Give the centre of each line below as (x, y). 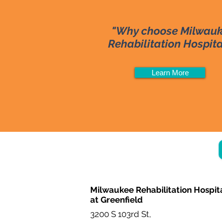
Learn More (170, 72)
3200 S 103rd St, (122, 214)
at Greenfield (116, 199)
